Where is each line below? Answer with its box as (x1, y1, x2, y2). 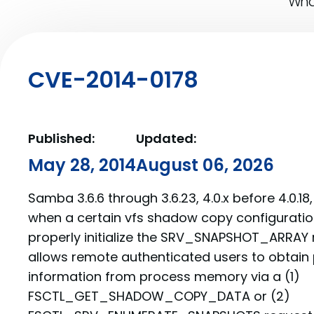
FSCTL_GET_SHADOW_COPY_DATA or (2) (28, 287, 290, 305)
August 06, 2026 (136, 153, 274, 177)
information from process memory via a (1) (28, 268, 300, 285)
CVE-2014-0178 (28, 64, 198, 95)
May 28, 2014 (28, 153, 136, 177)
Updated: (136, 130, 196, 147)
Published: (28, 130, 95, 147)
